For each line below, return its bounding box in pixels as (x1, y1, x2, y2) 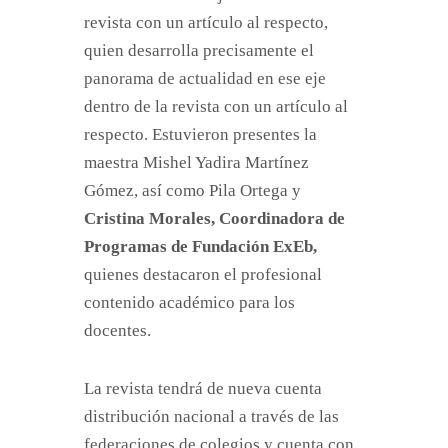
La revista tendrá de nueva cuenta (84, 379, 322, 398)
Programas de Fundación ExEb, (84, 237, 317, 256)
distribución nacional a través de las (84, 407, 339, 426)
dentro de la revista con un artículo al (84, 97, 348, 116)
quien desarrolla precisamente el (84, 41, 314, 60)
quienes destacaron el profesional (84, 265, 322, 284)
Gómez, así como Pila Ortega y (84, 181, 301, 200)
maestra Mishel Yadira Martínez (84, 153, 309, 172)
